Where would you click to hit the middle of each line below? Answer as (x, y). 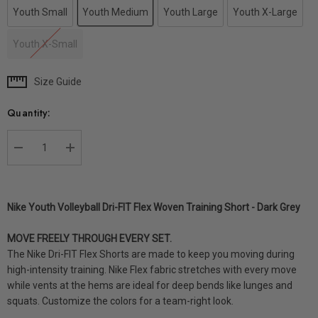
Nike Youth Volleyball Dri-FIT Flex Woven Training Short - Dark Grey (154, 207)
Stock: (22, 101)
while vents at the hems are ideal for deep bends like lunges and (150, 285)
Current (25, 84)
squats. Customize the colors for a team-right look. (120, 301)
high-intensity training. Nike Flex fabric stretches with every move (152, 270)
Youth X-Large (265, 12)
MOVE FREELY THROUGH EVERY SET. (89, 238)
